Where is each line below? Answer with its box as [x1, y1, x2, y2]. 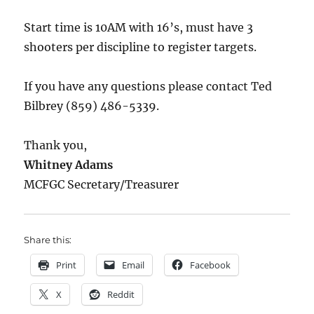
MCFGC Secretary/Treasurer [24, 177, 179, 192]
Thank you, [24, 138, 88, 153]
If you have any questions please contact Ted [24, 79, 273, 94]
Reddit [107, 288, 135, 301]
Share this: [24, 234, 72, 246]
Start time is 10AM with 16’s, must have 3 [24, 20, 254, 35]
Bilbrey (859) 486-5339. [24, 99, 160, 114]
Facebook [190, 259, 231, 272]
